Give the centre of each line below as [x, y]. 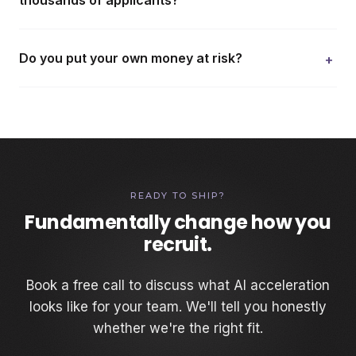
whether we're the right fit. [178, 328]
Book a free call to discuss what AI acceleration [178, 285]
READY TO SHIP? [178, 195]
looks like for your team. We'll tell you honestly [178, 307]
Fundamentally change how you [178, 222]
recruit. [178, 244]
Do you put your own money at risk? [131, 58]
